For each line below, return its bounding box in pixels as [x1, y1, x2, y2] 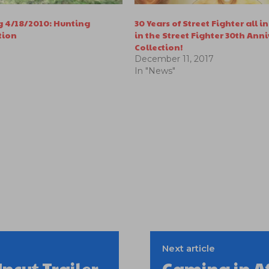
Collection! [134, 40, 183, 53]
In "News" [134, 65, 176, 76]
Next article [162, 242, 215, 254]
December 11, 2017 [134, 53, 214, 64]
